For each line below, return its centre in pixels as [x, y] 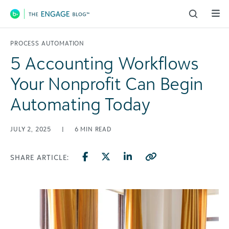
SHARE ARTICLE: [40, 157]
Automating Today [80, 104]
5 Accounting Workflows [105, 63]
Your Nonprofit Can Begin [107, 83]
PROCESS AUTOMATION [48, 43]
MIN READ [96, 129]
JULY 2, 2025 [32, 129]
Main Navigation [62, 22]
